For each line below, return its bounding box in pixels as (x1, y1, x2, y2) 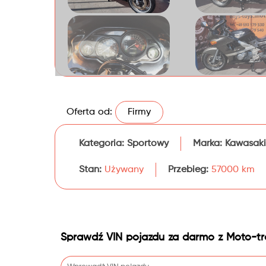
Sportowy (127, 139, 169, 148)
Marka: (193, 139, 222, 148)
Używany (102, 165, 144, 175)
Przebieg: (168, 165, 208, 175)
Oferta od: (66, 107, 112, 117)
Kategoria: (79, 139, 124, 148)
